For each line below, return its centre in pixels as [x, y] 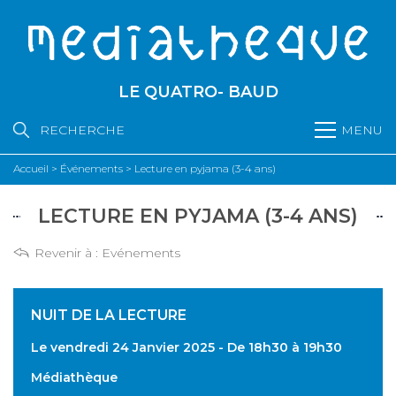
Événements [91, 168]
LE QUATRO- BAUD [198, 92]
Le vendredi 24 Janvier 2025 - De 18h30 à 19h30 [187, 347]
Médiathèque [74, 377]
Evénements [141, 253]
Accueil [31, 168]
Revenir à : [68, 253]
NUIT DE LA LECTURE [109, 315]
